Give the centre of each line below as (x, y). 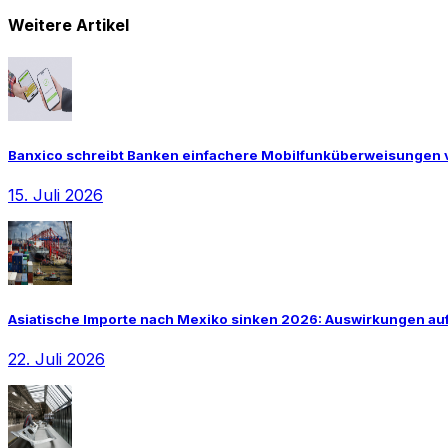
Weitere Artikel (68, 25)
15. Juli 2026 (55, 194)
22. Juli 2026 (56, 359)
